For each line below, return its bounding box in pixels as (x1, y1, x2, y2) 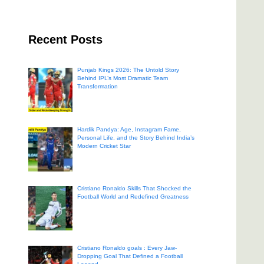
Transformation (77, 83, 118, 90)
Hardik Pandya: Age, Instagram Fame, (77, 126, 181, 133)
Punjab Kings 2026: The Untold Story (77, 67, 179, 73)
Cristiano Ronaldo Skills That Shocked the (77, 185, 192, 192)
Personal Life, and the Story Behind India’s (77, 134, 194, 141)
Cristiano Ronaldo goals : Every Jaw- (77, 244, 177, 251)
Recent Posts (28, 33, 103, 46)
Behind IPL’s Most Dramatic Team (77, 75, 168, 81)
